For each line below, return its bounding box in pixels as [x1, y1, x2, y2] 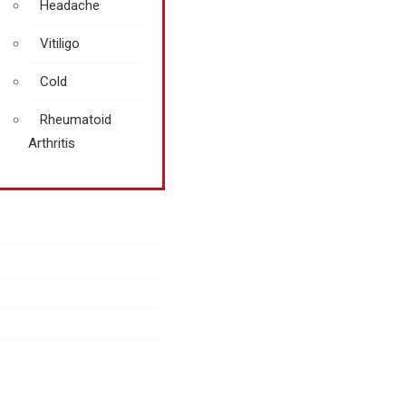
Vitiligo [39, 35, 80, 52]
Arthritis [27, 135, 75, 151]
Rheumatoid [39, 111, 111, 128]
